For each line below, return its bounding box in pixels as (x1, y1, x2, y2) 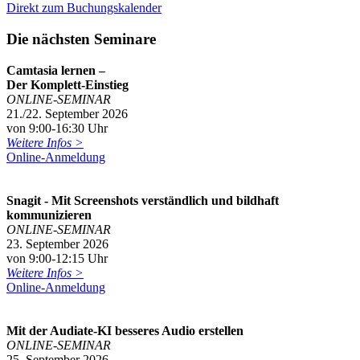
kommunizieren (6, 207, 92, 222)
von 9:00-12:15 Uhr (6, 251, 108, 265)
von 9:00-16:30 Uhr (6, 121, 108, 135)
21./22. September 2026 (6, 106, 128, 121)
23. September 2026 (6, 236, 108, 251)
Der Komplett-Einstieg (6, 77, 129, 92)
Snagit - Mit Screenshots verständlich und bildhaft (6, 193, 279, 207)
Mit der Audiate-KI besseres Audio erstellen (6, 323, 243, 337)
